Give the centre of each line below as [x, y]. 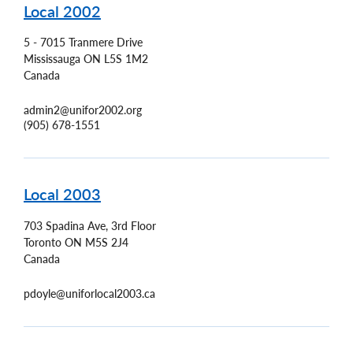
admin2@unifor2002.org [83, 110]
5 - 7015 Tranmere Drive [83, 43]
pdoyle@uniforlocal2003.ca [89, 293]
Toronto [43, 242]
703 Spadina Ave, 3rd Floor [90, 225]
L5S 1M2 [126, 59]
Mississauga [52, 59]
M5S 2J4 [107, 242]
